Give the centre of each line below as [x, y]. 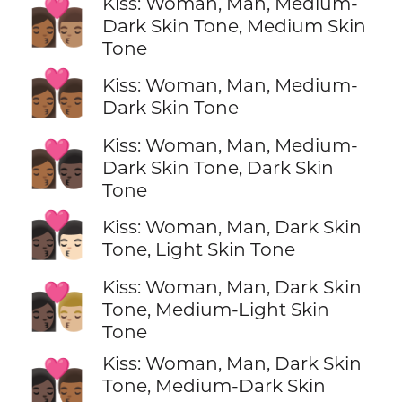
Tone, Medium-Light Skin [215, 310]
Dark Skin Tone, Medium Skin [234, 25]
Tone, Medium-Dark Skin [214, 386]
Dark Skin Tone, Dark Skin [218, 167]
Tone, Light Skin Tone [198, 249]
